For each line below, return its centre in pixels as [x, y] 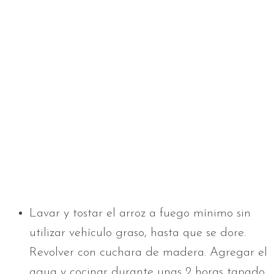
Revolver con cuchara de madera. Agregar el [148, 253]
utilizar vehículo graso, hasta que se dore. [138, 233]
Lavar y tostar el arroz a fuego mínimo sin [140, 214]
